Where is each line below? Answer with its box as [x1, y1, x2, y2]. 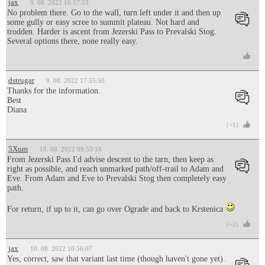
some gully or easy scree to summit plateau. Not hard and [7, 18, 199, 27]
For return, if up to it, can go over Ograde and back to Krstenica [7, 205, 225, 214]
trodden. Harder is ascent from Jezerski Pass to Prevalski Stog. [7, 27, 216, 36]
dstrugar [8, 76, 34, 85]
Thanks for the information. [7, 86, 101, 95]
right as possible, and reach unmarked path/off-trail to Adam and [7, 164, 224, 173]
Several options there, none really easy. [7, 37, 138, 46]
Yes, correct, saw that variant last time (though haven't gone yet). [7, 254, 225, 263]
